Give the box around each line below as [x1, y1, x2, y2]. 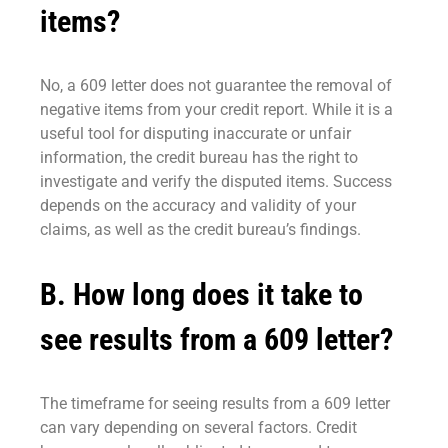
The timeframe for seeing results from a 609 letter [40, 393, 390, 413]
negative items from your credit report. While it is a [40, 99, 393, 119]
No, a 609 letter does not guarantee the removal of [40, 75, 392, 95]
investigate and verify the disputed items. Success [40, 171, 392, 191]
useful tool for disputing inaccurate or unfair [40, 123, 351, 143]
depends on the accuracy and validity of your [40, 195, 356, 215]
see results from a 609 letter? [40, 321, 393, 357]
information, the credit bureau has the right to [40, 147, 358, 167]
